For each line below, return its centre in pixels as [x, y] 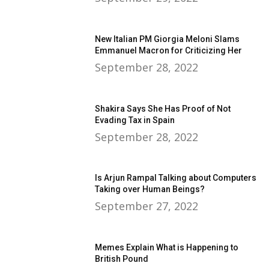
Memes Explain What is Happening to [167, 248]
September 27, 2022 [147, 206]
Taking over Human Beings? [150, 189]
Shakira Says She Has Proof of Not [163, 108]
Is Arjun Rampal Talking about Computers [176, 178]
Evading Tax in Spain [135, 120]
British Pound [122, 259]
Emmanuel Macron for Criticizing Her [169, 51]
